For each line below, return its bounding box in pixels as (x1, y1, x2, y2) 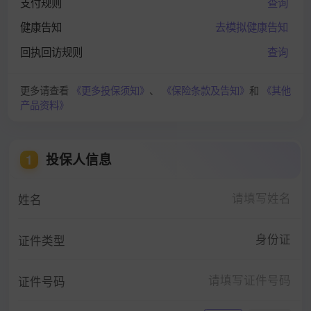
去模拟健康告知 (215, 19, 289, 35)
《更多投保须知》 (71, 83, 149, 97)
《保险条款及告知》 (161, 83, 249, 97)
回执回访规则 (19, 43, 83, 59)
